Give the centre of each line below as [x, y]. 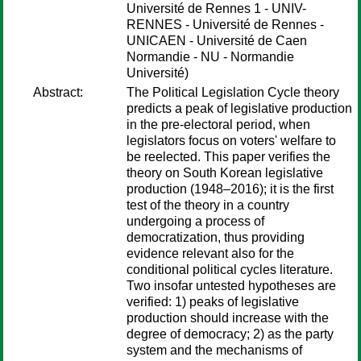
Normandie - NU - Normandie [210, 57]
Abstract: [58, 92]
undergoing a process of [195, 221]
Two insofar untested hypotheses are [231, 286]
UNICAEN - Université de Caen [217, 41]
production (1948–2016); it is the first [230, 189]
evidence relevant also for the [210, 253]
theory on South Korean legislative [225, 173]
